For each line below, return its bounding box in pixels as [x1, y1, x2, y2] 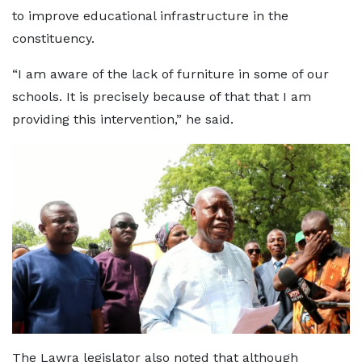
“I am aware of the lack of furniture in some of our [12, 66, 329, 82]
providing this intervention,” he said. [12, 112, 234, 128]
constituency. [12, 31, 95, 47]
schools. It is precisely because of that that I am [12, 89, 311, 105]
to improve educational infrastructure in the [12, 8, 288, 24]
